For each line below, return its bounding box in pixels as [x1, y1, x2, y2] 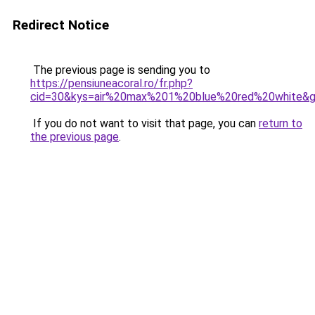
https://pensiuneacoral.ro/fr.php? [30, 77, 193, 90]
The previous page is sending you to [30, 63, 210, 77]
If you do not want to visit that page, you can [30, 117, 259, 130]
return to [259, 117, 302, 130]
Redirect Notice [13, 17, 109, 33]
